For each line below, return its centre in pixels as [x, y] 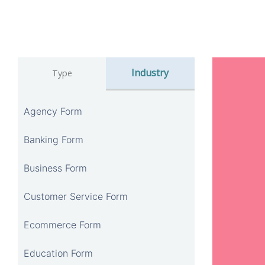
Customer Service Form [76, 196]
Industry [150, 72]
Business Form [55, 168]
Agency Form [53, 111]
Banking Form [54, 139]
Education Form [58, 253]
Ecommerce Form [62, 224]
